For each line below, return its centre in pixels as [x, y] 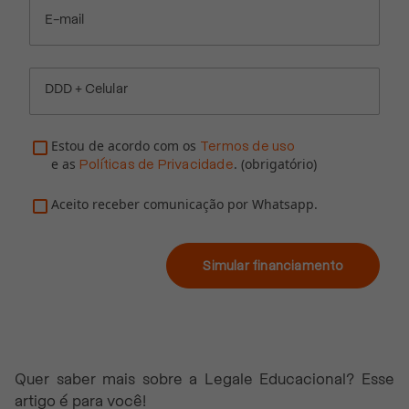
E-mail [65, 20]
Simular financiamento [273, 265]
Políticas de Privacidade [157, 164]
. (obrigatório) [275, 163]
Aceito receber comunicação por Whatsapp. [184, 204]
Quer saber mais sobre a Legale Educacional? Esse [204, 379]
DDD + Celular [86, 89]
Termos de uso [248, 146]
